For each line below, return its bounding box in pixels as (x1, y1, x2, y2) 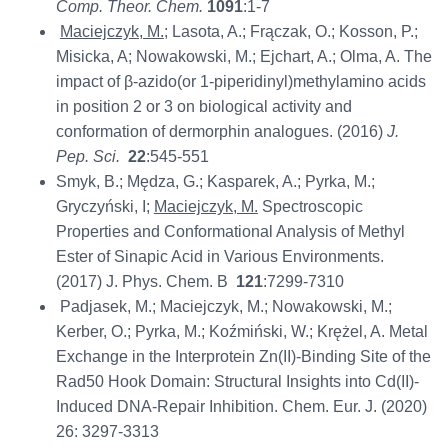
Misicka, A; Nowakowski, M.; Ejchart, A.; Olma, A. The (55, 48, 432, 66)
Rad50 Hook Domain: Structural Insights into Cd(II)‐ (55, 373, 419, 391)
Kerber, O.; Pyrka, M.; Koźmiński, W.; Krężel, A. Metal (55, 323, 428, 341)
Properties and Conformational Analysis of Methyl (55, 223, 405, 241)
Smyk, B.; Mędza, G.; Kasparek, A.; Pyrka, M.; (55, 173, 375, 191)
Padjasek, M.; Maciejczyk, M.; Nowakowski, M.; (59, 298, 392, 316)
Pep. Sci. (55, 148, 120, 166)
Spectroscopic (257, 198, 363, 216)
